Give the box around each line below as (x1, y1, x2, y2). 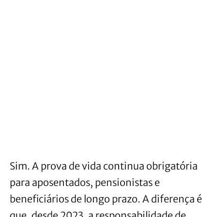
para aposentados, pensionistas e (10, 176, 160, 189)
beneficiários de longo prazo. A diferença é (10, 193, 202, 205)
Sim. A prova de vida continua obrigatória (10, 160, 198, 172)
